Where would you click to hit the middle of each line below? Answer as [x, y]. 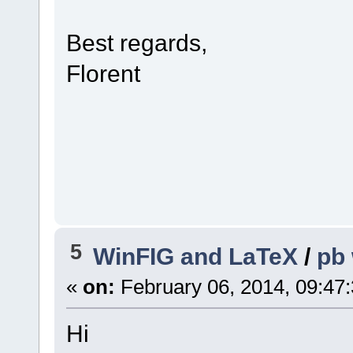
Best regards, [136, 42]
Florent [103, 73]
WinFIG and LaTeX [196, 256]
